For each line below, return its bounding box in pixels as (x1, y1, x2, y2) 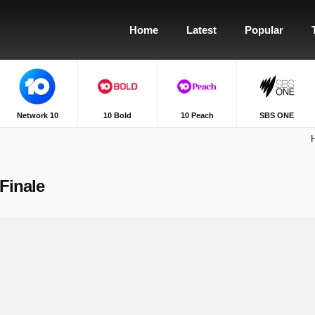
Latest (186, 24, 217, 36)
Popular (245, 24, 283, 36)
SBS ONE (259, 111, 295, 120)
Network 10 (16, 111, 58, 120)
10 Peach (180, 111, 214, 120)
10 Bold (103, 111, 131, 120)
